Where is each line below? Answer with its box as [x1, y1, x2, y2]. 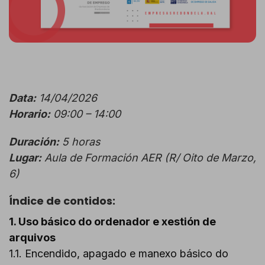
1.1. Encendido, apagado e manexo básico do [9, 247, 228, 260]
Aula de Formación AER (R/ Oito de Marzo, [41, 151, 256, 164]
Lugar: [9, 151, 41, 164]
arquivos [9, 231, 56, 244]
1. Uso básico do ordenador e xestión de [9, 215, 216, 228]
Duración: [9, 135, 59, 148]
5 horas [59, 135, 101, 148]
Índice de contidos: [9, 193, 118, 208]
